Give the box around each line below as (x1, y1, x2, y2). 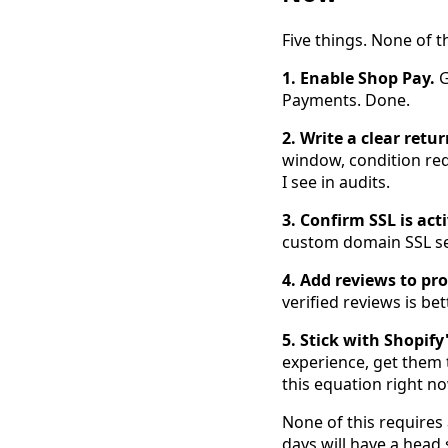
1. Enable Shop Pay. (282, 67, 435, 90)
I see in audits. (282, 171, 390, 194)
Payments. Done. (282, 89, 410, 112)
